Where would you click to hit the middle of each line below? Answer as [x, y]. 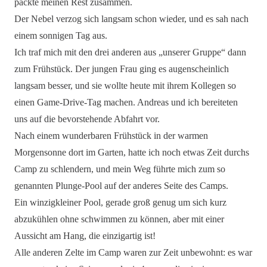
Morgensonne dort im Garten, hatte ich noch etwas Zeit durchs [132, 152]
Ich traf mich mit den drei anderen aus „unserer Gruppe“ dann [130, 52]
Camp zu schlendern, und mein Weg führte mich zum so [120, 169]
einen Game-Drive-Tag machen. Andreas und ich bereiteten [126, 102]
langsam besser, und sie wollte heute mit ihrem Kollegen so [125, 86]
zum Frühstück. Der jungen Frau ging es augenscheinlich [122, 69]
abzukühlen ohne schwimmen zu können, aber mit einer [119, 219]
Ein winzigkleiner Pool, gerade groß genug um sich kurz [120, 202]
